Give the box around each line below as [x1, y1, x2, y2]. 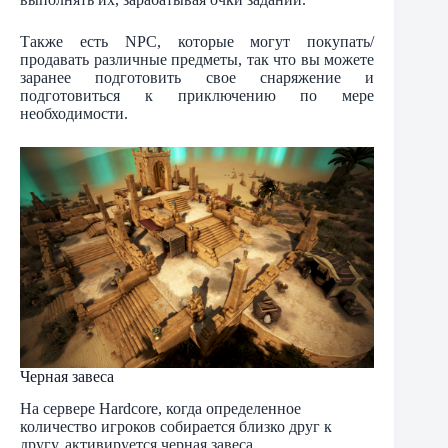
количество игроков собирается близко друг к [20, 418, 332, 436]
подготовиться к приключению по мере [20, 86, 375, 104]
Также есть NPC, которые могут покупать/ [20, 32, 375, 50]
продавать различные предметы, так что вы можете [20, 50, 375, 68]
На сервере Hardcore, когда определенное [20, 400, 301, 418]
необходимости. [20, 104, 128, 122]
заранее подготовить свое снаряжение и [20, 68, 375, 86]
